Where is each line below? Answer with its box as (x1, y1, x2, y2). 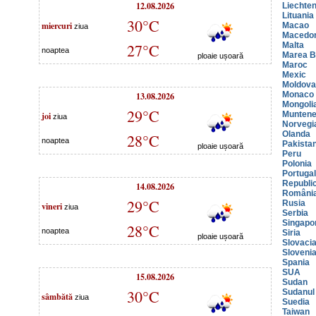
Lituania (282, 11, 314, 20)
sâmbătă (42, 290, 73, 303)
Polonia (282, 159, 312, 169)
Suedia (282, 297, 310, 307)
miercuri (42, 19, 72, 32)
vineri (42, 200, 62, 212)
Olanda (282, 129, 310, 139)
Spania (282, 257, 310, 267)
